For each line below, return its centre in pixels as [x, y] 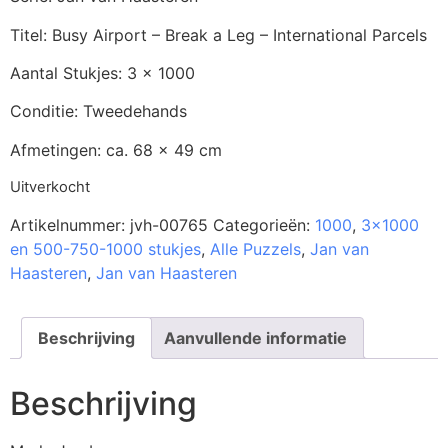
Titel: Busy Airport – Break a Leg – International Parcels [218, 34]
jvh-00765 [169, 224]
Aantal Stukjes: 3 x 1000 [102, 73]
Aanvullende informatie [255, 337]
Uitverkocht [50, 187]
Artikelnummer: [70, 224]
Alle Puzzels [255, 248]
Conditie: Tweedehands [98, 111]
